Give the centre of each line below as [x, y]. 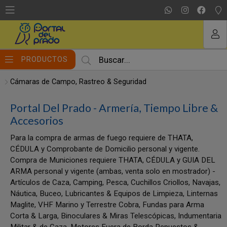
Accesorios [37, 121]
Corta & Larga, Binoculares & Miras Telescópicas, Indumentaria [116, 216]
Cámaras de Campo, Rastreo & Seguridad [78, 82]
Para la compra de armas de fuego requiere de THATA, [102, 138]
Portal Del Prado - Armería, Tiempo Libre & [114, 108]
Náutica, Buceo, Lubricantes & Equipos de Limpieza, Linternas [114, 194]
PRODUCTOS [45, 59]
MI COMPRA [113, 12]
